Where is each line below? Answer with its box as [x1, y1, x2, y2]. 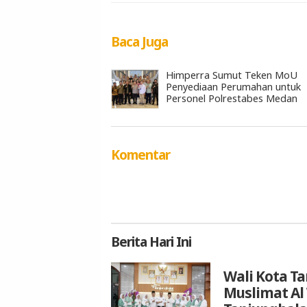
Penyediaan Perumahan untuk [166, 79, 301, 93]
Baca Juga [111, 32, 168, 51]
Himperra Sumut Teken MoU [166, 68, 297, 82]
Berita [111, 232, 147, 251]
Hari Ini [147, 232, 191, 251]
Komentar [111, 145, 170, 164]
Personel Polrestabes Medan [166, 91, 297, 105]
